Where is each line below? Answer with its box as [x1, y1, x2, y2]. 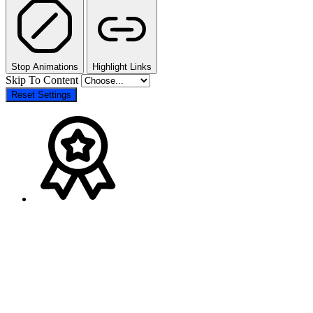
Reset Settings [11, 89, 71, 100]
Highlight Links [92, 61, 152, 72]
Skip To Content [6, 73, 81, 86]
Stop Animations [11, 61, 78, 72]
